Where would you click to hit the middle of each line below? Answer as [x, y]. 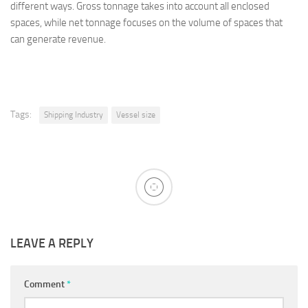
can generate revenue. [58, 39]
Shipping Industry [74, 115]
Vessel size [136, 115]
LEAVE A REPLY [52, 243]
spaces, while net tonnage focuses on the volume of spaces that [146, 23]
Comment [45, 284]
